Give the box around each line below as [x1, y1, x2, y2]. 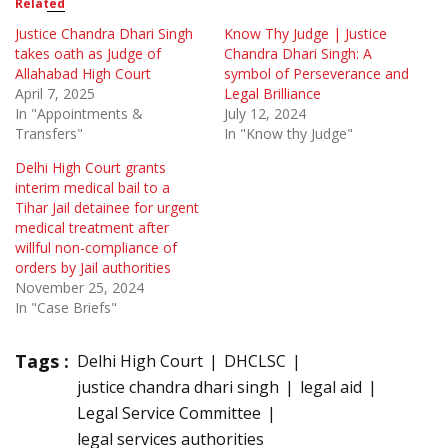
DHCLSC [224, 350, 286, 373]
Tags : [15, 349, 69, 374]
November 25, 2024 [15, 278, 144, 298]
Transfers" [15, 124, 83, 144]
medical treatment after [15, 218, 169, 238]
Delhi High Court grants [15, 158, 166, 178]
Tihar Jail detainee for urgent [15, 198, 199, 218]
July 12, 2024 [224, 104, 306, 124]
